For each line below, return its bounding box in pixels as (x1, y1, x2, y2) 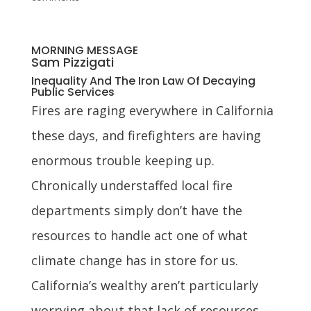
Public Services (31, 83, 115, 100)
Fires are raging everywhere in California (31, 101, 274, 119)
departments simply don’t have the (31, 201, 242, 219)
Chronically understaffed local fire (31, 176, 233, 194)
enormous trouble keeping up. (31, 151, 215, 169)
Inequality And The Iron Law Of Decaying (31, 72, 255, 89)
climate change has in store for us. (31, 251, 238, 269)
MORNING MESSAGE (31, 42, 138, 58)
